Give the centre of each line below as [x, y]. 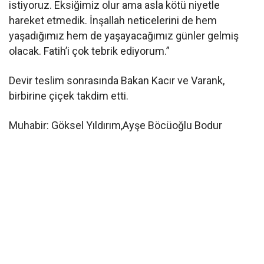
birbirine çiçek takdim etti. [69, 95]
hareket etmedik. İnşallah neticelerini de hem [113, 20]
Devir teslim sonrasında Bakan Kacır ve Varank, [117, 80]
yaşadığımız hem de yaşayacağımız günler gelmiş [124, 35]
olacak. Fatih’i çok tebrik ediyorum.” [90, 51]
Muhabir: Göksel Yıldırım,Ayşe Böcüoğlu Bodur [116, 125]
